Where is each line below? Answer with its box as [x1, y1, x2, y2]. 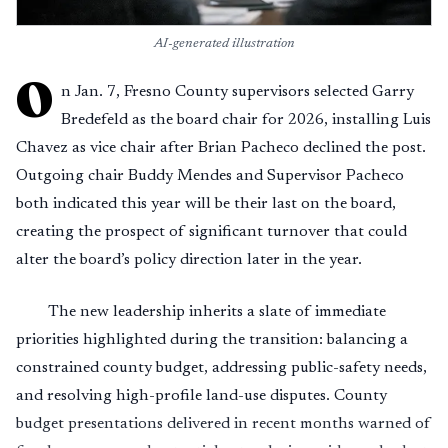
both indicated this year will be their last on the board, [16, 196, 396, 212]
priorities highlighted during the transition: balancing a [16, 332, 408, 348]
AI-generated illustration [153, 37, 295, 51]
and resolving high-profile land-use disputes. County [16, 388, 387, 404]
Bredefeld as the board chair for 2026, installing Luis [61, 112, 431, 128]
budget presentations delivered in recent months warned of [16, 416, 431, 432]
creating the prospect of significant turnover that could [16, 224, 407, 240]
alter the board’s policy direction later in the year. [16, 252, 362, 268]
